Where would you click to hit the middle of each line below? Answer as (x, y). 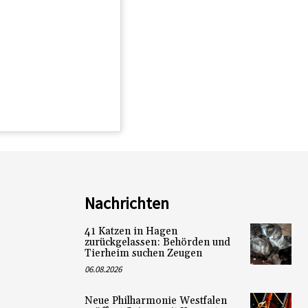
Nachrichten (126, 203)
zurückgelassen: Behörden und (157, 242)
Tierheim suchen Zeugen (143, 253)
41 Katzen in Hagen (131, 231)
